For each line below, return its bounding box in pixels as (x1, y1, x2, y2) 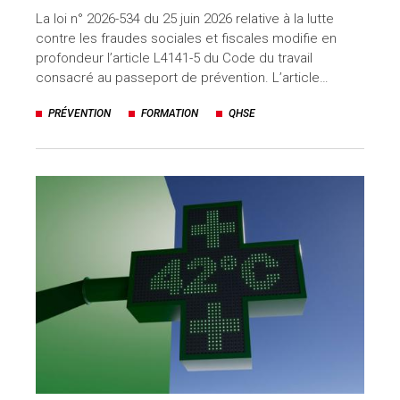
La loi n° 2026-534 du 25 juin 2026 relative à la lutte (36, 10, 334, 27)
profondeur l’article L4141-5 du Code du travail (36, 49, 312, 66)
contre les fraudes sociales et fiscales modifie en (36, 29, 337, 46)
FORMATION (141, 106, 198, 120)
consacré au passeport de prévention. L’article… (36, 69, 329, 86)
